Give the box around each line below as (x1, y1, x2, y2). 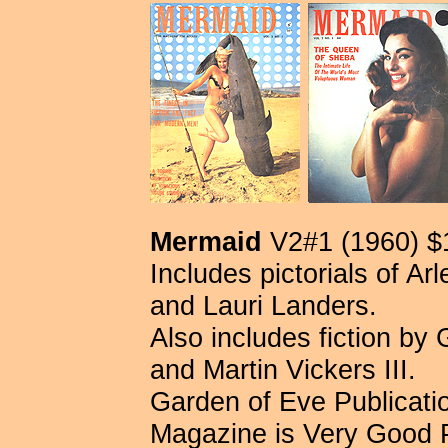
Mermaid (150, 225, 262, 257)
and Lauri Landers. (150, 289, 377, 321)
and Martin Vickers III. (150, 353, 416, 385)
